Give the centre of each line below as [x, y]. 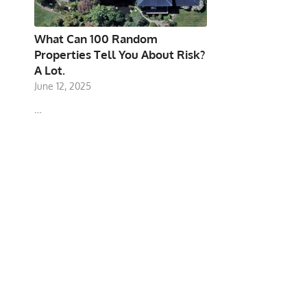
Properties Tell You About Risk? [120, 55]
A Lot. [50, 71]
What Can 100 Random [96, 39]
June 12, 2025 [63, 86]
